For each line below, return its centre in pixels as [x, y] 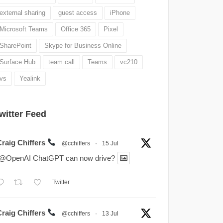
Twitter [61, 182]
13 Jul [110, 213]
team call [61, 62]
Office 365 [75, 29]
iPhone [120, 12]
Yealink [30, 78]
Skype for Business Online [83, 45]
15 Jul [110, 143]
